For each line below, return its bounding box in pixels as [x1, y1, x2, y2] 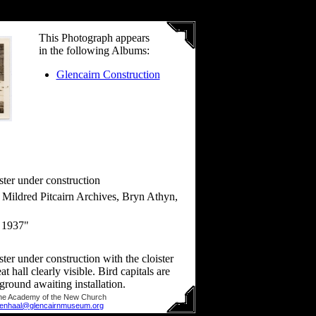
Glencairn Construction [56, 68, 160, 80]
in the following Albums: [38, 44, 150, 56]
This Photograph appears [38, 32, 150, 44]
